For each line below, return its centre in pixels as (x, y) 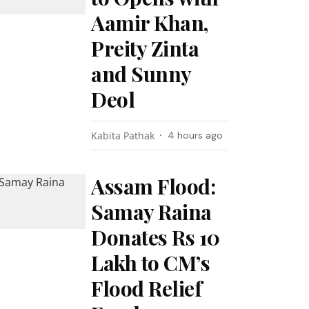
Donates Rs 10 (156, 237)
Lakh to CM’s (151, 263)
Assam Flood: (153, 186)
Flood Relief (147, 288)
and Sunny (141, 74)
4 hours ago (196, 135)
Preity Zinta (145, 48)
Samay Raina (151, 212)
